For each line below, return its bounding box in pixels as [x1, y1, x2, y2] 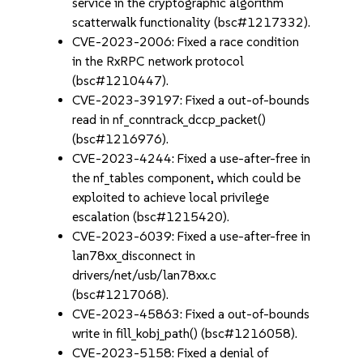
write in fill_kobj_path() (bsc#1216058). [72, 326, 298, 341]
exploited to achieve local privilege [72, 190, 270, 205]
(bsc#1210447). [72, 73, 169, 88]
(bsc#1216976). [72, 131, 169, 147]
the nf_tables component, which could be [72, 170, 301, 186]
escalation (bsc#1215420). [72, 209, 230, 224]
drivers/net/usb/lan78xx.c [72, 267, 217, 283]
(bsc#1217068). [72, 287, 169, 302]
